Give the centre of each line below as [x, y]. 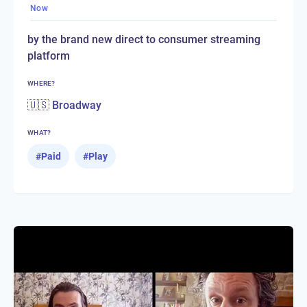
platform [49, 56]
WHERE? [41, 83]
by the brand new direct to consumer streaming [144, 39]
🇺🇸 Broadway [64, 105]
